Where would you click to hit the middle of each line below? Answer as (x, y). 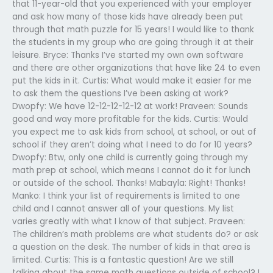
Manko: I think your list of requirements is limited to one (126, 196)
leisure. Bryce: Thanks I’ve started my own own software (128, 55)
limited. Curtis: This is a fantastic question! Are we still (123, 260)
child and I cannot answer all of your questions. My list (123, 208)
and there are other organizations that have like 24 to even (136, 68)
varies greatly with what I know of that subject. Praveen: (129, 221)
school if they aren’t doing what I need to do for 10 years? (132, 144)
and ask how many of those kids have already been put (128, 16)
